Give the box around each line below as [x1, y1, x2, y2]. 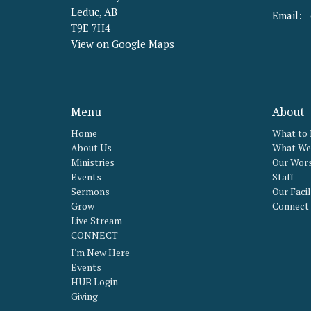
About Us [71, 140, 112, 154]
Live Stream [71, 213, 122, 227]
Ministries [71, 155, 115, 169]
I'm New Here [71, 246, 130, 260]
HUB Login [71, 275, 118, 289]
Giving [71, 289, 98, 303]
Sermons [71, 184, 110, 198]
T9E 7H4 [71, 21, 110, 35]
